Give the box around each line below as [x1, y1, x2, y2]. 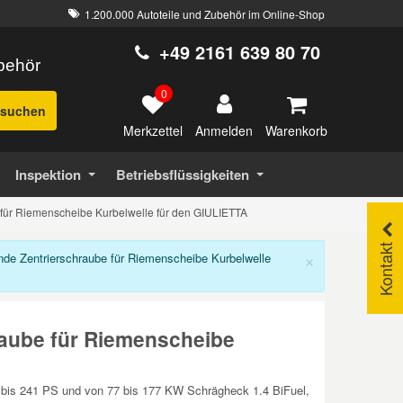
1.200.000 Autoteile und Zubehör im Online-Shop [85, 5, 325, 22]
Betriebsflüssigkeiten [116, 165, 250, 184]
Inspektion [14, 165, 81, 184]
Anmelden [195, 121, 253, 139]
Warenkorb [265, 121, 327, 139]
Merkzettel [123, 121, 183, 139]
